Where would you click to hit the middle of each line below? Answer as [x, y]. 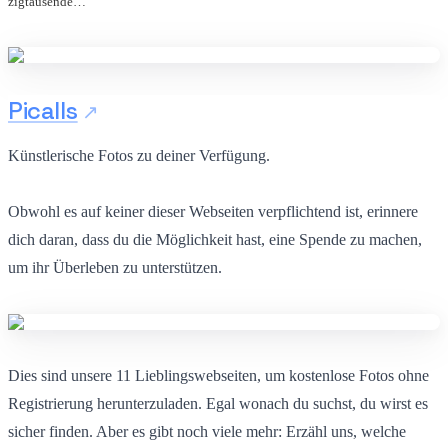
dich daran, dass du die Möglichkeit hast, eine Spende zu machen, [215, 239]
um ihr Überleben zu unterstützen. [115, 267]
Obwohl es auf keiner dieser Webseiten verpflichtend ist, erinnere [213, 211]
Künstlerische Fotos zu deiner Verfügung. [139, 155]
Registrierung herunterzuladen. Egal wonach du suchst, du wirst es [218, 403]
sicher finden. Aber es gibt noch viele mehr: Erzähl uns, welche [207, 431]
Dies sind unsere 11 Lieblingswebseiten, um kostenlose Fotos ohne [218, 375]
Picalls [43, 110]
